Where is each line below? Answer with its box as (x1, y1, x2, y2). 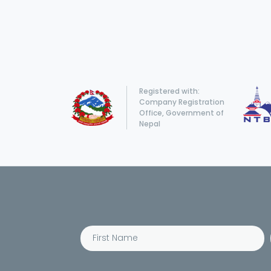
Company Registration (139, 96, 224, 107)
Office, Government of (139, 107, 224, 118)
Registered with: (139, 85, 200, 96)
